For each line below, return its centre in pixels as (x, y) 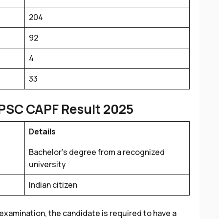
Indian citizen (53, 185)
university (47, 164)
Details (42, 131)
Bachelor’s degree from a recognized (97, 152)
